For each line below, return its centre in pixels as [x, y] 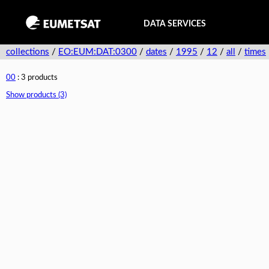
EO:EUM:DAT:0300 [98, 52]
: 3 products [37, 78]
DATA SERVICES [175, 24]
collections [28, 52]
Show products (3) [36, 95]
